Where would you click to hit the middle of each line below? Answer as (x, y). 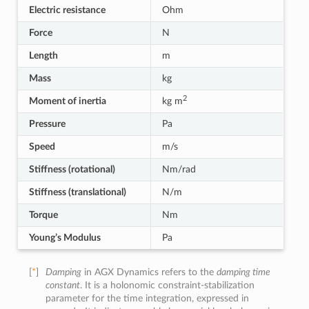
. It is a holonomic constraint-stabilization (168, 285)
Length (43, 56)
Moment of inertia (67, 101)
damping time (244, 272)
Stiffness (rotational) (72, 169)
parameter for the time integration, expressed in (148, 298)
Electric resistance (67, 10)
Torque (43, 215)
